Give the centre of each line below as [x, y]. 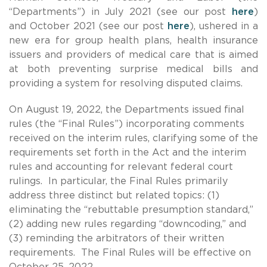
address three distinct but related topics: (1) [114, 195]
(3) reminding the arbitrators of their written [117, 238]
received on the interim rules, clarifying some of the [133, 138]
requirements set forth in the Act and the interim [128, 152]
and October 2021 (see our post [88, 26]
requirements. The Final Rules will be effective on [130, 252]
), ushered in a [224, 26]
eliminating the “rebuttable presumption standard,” [131, 209]
